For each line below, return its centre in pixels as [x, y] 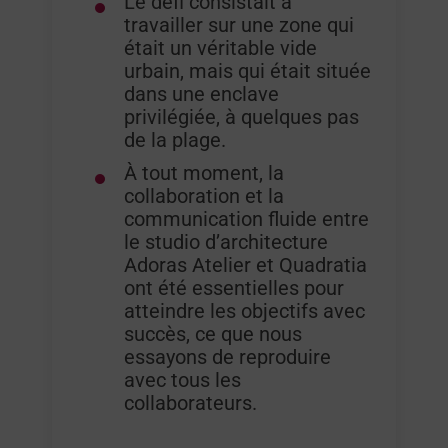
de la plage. [175, 141]
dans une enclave [202, 95]
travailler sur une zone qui [239, 26]
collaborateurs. [191, 404]
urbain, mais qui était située [248, 72]
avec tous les [183, 381]
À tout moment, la [204, 174]
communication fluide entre [247, 220]
